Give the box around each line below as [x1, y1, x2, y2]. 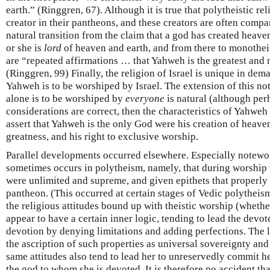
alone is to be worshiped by [6, 93, 125, 104]
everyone [125, 93, 165, 104]
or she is [6, 42, 44, 54]
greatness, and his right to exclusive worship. [6, 131, 198, 142]
